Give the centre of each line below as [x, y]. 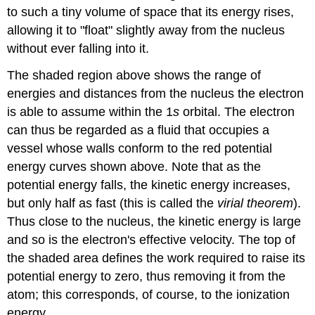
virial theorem [256, 204]
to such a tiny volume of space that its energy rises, [151, 12]
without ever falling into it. [78, 48]
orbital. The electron [237, 112]
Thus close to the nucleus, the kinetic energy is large [154, 222]
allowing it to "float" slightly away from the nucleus [146, 30]
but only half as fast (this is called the [112, 204]
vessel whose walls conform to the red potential [140, 149]
